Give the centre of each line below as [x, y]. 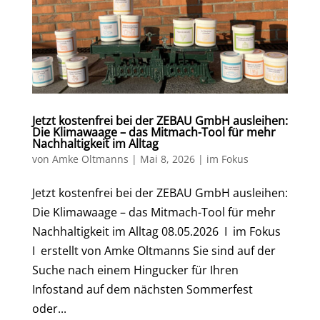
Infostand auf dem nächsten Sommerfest [142, 289]
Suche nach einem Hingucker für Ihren [135, 270]
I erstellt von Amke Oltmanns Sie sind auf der [154, 250]
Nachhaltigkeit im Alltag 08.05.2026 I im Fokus [157, 231]
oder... [49, 308]
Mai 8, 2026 [167, 159]
